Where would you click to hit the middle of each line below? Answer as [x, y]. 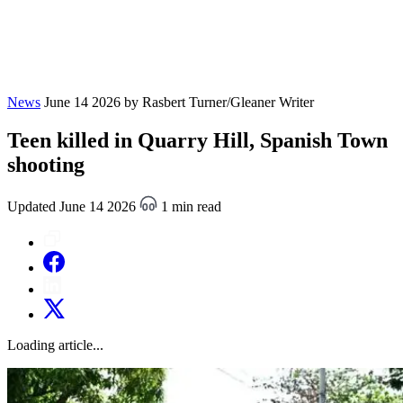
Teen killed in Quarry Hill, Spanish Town [197, 140]
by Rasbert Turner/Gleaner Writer [219, 102]
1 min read [189, 206]
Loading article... [55, 345]
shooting [46, 164]
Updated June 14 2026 [73, 206]
